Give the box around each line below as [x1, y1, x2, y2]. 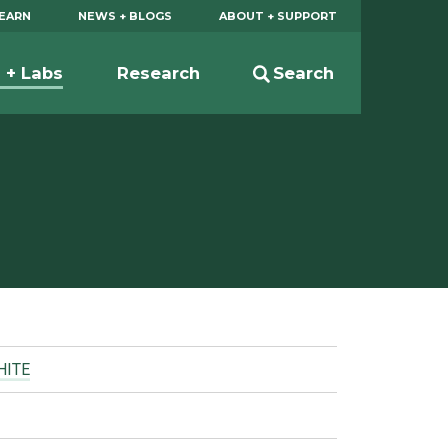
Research [116, 62, 200, 83]
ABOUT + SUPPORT [219, 8, 338, 23]
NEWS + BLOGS [78, 8, 173, 23]
